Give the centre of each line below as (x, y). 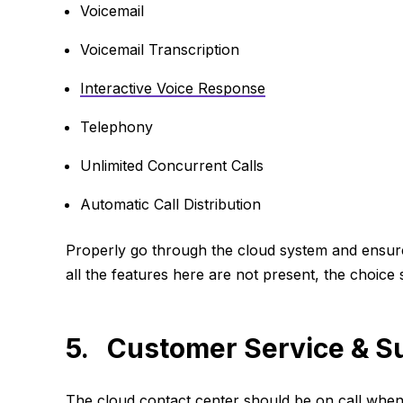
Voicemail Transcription (159, 50)
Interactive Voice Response (172, 89)
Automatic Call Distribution (170, 205)
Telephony (116, 127)
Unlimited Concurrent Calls (171, 166)
